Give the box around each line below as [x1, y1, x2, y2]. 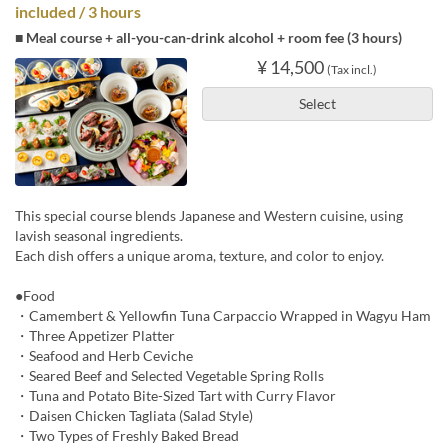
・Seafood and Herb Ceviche [15, 347, 193, 365]
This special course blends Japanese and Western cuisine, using [15, 207, 403, 225]
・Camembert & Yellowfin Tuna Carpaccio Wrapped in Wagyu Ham [15, 307, 431, 325]
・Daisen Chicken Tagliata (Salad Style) [15, 407, 253, 425]
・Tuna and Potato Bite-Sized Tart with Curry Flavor [15, 387, 336, 405]
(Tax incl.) [327, 61, 378, 77]
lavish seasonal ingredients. [15, 227, 183, 245]
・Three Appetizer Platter [15, 327, 175, 345]
